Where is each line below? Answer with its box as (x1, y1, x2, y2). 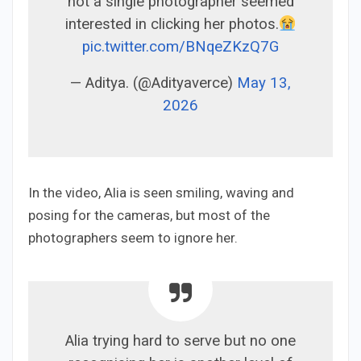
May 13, (237, 73, 291, 92)
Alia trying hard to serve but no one (65, 331, 296, 350)
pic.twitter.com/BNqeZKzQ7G (82, 37, 279, 56)
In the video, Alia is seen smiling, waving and (28, 184, 294, 201)
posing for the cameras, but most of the (28, 206, 270, 223)
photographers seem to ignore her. (28, 229, 238, 246)
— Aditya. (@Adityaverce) (70, 73, 237, 92)
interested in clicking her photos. (64, 15, 279, 33)
